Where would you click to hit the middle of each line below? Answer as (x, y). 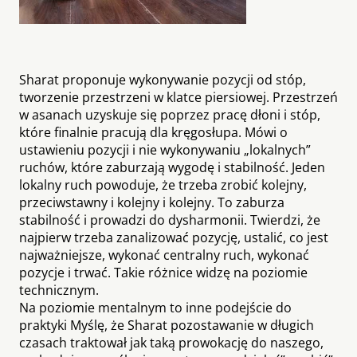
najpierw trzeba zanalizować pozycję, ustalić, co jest (174, 237)
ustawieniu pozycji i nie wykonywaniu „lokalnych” (165, 149)
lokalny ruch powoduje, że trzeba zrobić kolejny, (163, 184)
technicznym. (59, 290)
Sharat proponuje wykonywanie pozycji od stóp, (163, 79)
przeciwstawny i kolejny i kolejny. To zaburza (152, 202)
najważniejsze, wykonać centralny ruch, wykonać (164, 255)
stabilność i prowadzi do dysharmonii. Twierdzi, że (170, 220)
